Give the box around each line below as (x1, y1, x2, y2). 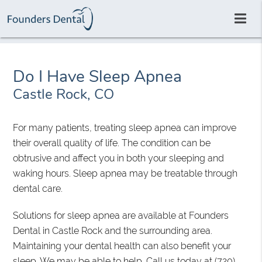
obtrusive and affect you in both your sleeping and (13, 153, 225, 164)
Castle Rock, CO (13, 85, 115, 104)
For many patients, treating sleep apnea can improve (13, 122, 237, 134)
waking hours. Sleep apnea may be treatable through (13, 168, 238, 180)
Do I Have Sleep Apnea (13, 65, 182, 88)
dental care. (13, 183, 63, 195)
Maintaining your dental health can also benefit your (13, 240, 232, 252)
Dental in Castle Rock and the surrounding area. (13, 225, 213, 237)
